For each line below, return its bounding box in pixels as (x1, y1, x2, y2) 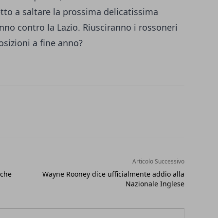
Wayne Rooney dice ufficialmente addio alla (42, 169, 184, 179)
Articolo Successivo (132, 157, 184, 166)
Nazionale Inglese (125, 179, 184, 189)
